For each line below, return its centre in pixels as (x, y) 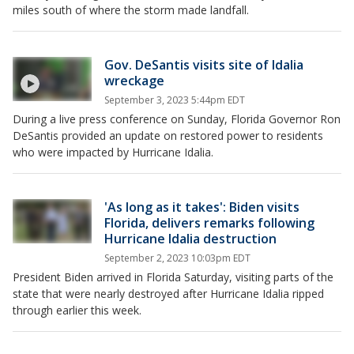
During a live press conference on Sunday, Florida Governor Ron (177, 119)
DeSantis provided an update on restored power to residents (168, 136)
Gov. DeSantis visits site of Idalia (204, 65)
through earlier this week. (77, 310)
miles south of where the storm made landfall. (131, 10)
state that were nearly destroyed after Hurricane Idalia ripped (168, 294)
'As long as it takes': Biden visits (202, 207)
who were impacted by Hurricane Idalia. (113, 152)
